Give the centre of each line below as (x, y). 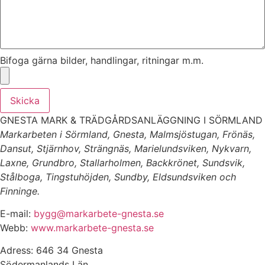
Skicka (25, 100)
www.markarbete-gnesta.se (92, 227)
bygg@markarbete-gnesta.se (99, 213)
